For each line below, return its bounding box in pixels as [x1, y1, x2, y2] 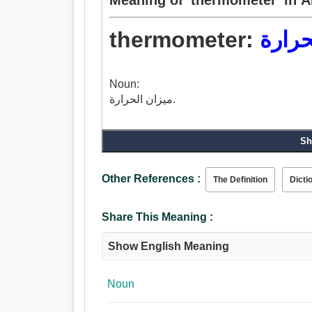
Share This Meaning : [102, 211, 214, 224]
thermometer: [109, 27, 260, 53]
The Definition [213, 175, 268, 185]
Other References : [102, 173, 201, 185]
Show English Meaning [108, 240, 230, 253]
